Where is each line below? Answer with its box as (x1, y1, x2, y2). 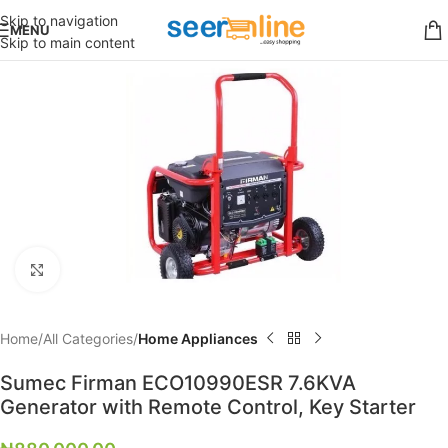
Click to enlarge (59, 261, 153, 277)
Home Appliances (138, 329, 258, 347)
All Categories (43, 329, 133, 347)
